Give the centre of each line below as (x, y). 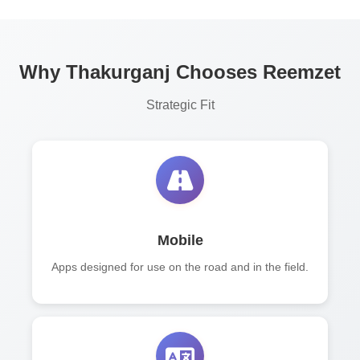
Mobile (180, 241)
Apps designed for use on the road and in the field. (180, 267)
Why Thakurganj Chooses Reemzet (180, 72)
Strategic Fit (180, 104)
